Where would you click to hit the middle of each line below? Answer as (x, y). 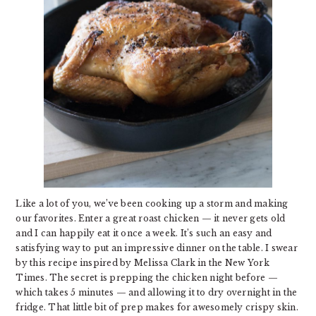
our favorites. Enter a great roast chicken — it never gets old (151, 219)
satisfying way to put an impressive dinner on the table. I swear (157, 248)
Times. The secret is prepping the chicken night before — (147, 278)
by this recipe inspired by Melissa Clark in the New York (142, 263)
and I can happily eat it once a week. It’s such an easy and (144, 233)
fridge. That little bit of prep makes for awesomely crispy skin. (157, 308)
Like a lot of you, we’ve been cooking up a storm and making (152, 204)
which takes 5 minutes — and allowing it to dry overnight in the (157, 293)
